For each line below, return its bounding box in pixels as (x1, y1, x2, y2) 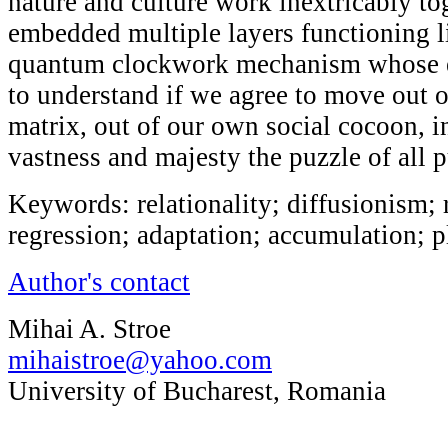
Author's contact (8, 266, 190, 297)
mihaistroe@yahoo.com (8, 344, 272, 375)
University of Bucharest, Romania (8, 375, 386, 406)
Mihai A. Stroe (8, 313, 171, 344)
